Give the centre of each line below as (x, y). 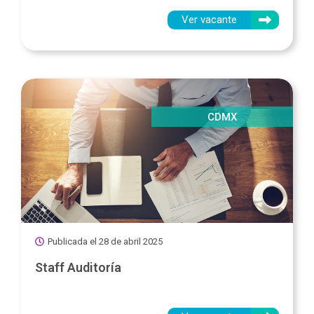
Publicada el (72, 241)
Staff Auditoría (78, 267)
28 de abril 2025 (131, 241)
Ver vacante (209, 20)
